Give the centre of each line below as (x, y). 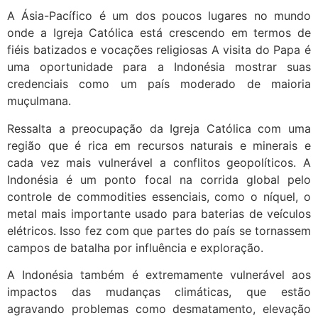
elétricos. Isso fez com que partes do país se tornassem (159, 230)
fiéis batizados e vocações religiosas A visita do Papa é (159, 50)
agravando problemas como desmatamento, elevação (159, 309)
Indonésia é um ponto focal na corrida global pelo (159, 179)
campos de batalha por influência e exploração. (135, 247)
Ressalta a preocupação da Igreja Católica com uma (159, 128)
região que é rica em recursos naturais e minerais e (159, 145)
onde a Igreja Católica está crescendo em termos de (159, 33)
